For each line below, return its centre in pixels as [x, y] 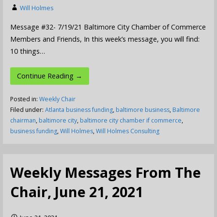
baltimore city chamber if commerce [131, 121]
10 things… [27, 51]
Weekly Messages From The [105, 172]
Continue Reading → [50, 76]
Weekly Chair [57, 99]
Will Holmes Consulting [127, 131]
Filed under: [27, 110]
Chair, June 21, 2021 [76, 191]
